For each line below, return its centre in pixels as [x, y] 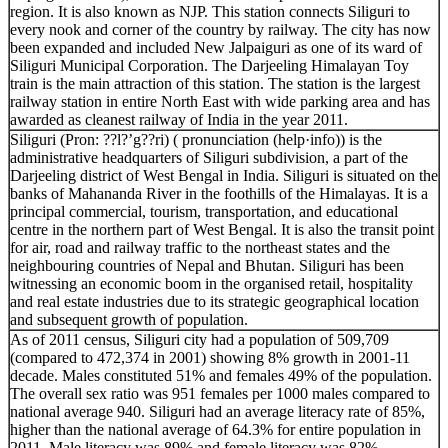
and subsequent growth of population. [129, 319]
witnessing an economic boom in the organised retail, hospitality [211, 283]
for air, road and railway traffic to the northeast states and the [200, 247]
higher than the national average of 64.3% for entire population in [215, 429]
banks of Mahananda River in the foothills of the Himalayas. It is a [219, 193]
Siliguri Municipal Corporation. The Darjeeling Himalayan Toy [209, 65]
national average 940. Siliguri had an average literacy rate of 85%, [217, 411]
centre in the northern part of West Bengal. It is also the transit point [222, 229]
